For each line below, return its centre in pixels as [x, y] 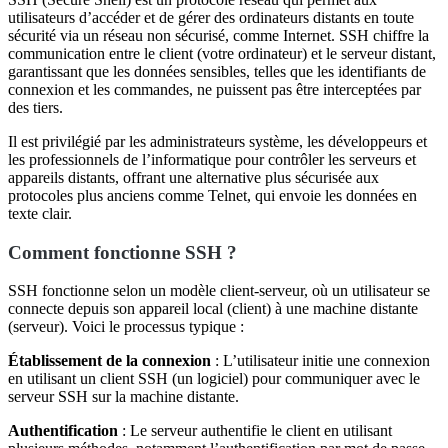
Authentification [63, 431]
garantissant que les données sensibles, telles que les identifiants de [217, 71]
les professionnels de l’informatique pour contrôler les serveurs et [212, 159]
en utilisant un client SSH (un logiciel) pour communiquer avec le [214, 379]
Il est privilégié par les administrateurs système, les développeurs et [217, 141]
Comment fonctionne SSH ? [122, 252]
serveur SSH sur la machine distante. [123, 397]
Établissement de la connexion [109, 361]
